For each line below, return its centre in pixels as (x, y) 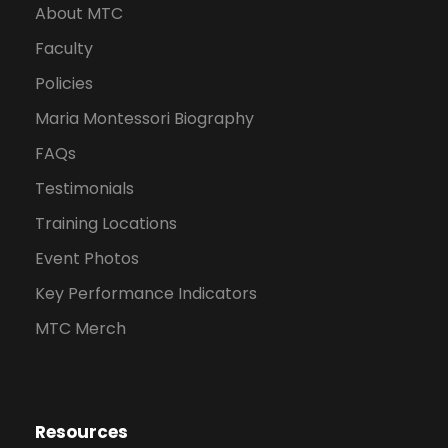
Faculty (64, 48)
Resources (81, 431)
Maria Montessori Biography (144, 118)
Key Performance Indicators (146, 293)
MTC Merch (80, 328)
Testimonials (84, 188)
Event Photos (87, 258)
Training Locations (106, 223)
